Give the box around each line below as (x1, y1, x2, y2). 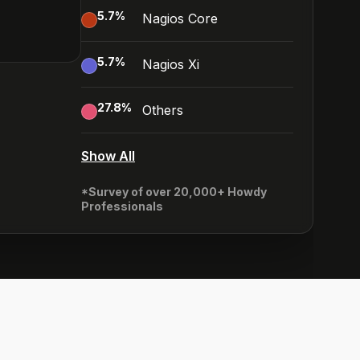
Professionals (81, 199, 163, 213)
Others (142, 102, 183, 118)
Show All (81, 148, 135, 164)
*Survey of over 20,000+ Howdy (81, 185, 267, 198)
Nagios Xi (142, 56, 199, 72)
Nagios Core (142, 10, 218, 27)
